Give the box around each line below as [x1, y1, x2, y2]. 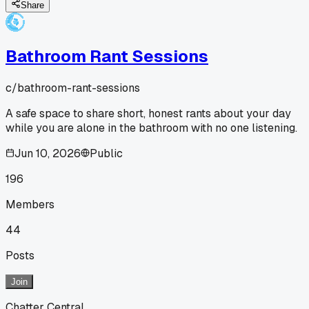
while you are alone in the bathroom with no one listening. [6, 120, 297, 135]
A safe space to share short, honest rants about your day [6, 106, 291, 121]
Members [6, 197, 54, 212]
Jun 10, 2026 [14, 146, 81, 161]
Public [90, 146, 123, 161]
